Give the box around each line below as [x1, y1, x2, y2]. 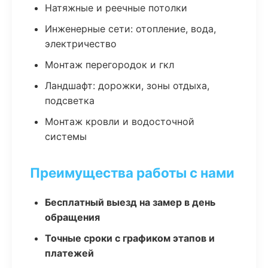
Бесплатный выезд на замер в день [45, 196, 215, 208]
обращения [45, 211, 100, 223]
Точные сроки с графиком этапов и [45, 232, 215, 244]
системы [45, 130, 87, 142]
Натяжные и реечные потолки [45, 2, 187, 14]
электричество [45, 38, 117, 50]
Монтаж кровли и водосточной [45, 115, 194, 127]
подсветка [45, 95, 95, 106]
